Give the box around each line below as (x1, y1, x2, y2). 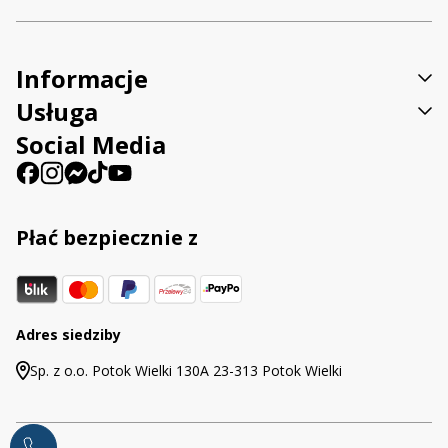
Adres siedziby (16, 324, 121, 344)
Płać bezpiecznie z (16, 223, 198, 251)
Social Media (16, 127, 166, 161)
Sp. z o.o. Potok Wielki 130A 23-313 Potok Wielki (30, 360, 342, 380)
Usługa (16, 94, 98, 128)
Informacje (16, 61, 148, 95)
